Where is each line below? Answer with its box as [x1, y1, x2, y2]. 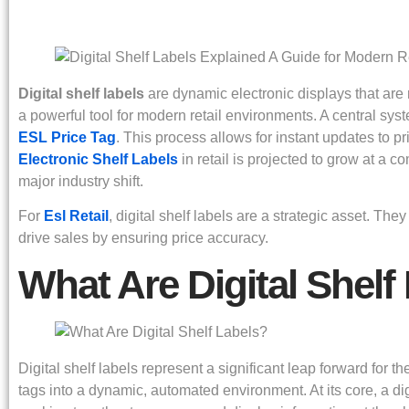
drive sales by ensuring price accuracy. [18, 230, 268, 246]
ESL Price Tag [18, 130, 116, 145]
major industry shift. [18, 173, 143, 189]
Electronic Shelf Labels [18, 152, 178, 167]
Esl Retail [44, 208, 109, 225]
